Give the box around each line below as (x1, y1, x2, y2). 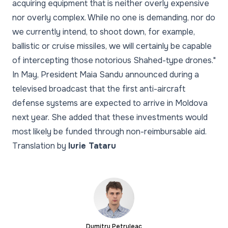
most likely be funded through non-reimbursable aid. (12, 126, 207, 137)
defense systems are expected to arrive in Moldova (12, 98, 208, 108)
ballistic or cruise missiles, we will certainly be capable (12, 41, 212, 51)
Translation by (12, 140, 68, 151)
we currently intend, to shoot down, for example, (12, 26, 195, 37)
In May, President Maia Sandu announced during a (12, 69, 199, 80)
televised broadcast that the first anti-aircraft (12, 83, 185, 94)
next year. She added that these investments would (12, 112, 208, 123)
